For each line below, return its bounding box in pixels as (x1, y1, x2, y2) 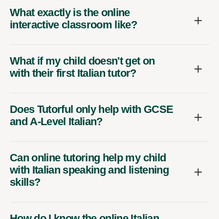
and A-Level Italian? (10, 115, 103, 128)
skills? (10, 176, 41, 189)
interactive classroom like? (10, 19, 137, 31)
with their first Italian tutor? (10, 67, 136, 80)
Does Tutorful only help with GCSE (10, 103, 174, 116)
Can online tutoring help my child (10, 152, 166, 164)
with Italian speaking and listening (10, 164, 169, 176)
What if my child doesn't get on (10, 55, 155, 67)
